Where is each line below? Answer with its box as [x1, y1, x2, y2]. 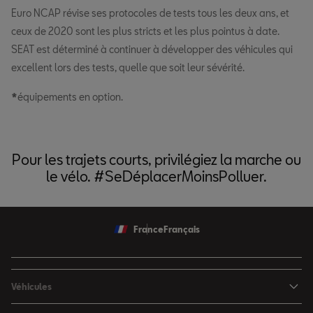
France [133, 224, 163, 235]
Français [163, 224, 200, 235]
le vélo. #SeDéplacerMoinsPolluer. [46, 168, 267, 185]
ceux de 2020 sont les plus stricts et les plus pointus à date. [11, 25, 279, 38]
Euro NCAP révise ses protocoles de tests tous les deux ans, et [11, 7, 289, 20]
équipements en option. [17, 91, 123, 103]
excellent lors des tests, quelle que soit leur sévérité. [11, 61, 245, 74]
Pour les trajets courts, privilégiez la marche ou [12, 151, 301, 168]
